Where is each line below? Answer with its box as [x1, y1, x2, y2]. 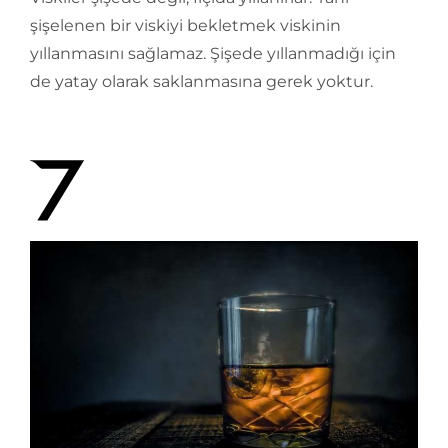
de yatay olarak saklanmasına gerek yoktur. [30, 72, 373, 92]
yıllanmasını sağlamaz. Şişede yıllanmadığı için [30, 44, 396, 64]
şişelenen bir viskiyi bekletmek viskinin [30, 16, 341, 36]
